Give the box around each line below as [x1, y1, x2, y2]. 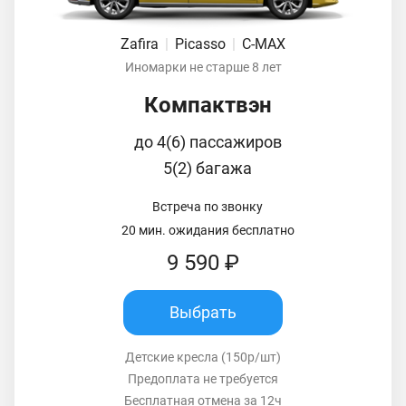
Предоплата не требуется [128, 371, 278, 386]
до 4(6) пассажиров [133, 131, 282, 151]
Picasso [175, 34, 229, 53]
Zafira [121, 34, 162, 53]
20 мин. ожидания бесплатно [121, 222, 295, 237]
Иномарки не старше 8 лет [124, 59, 282, 74]
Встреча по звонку [152, 198, 263, 214]
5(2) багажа [163, 158, 252, 178]
